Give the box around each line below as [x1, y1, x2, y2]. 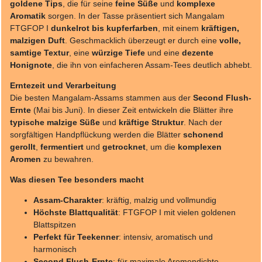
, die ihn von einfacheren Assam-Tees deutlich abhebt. [52, 60, 252, 70]
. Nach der [184, 117, 222, 127]
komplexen [178, 142, 222, 151]
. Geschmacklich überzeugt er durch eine [65, 35, 219, 45]
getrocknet [102, 142, 146, 151]
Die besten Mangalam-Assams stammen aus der [10, 92, 193, 102]
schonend [183, 129, 223, 139]
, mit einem [158, 23, 201, 33]
